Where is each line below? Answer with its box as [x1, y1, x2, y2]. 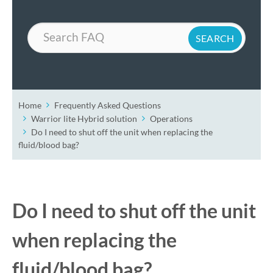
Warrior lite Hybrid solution [31, 113, 137, 124]
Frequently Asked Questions [54, 99, 161, 110]
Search [27, 23, 53, 34]
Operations [150, 113, 193, 124]
